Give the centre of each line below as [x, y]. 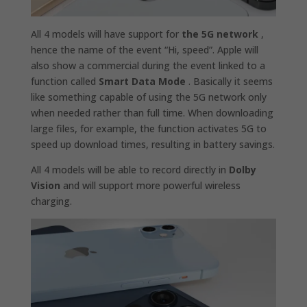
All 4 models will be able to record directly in [130, 170]
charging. [51, 201]
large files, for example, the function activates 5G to [148, 129]
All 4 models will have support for [106, 34]
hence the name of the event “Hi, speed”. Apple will [144, 50]
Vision [45, 186]
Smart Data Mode [142, 82]
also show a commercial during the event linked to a [148, 66]
